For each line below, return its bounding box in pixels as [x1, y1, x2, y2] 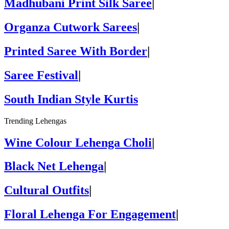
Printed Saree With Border [4, 44, 147, 58]
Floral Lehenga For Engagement [4, 208, 176, 221]
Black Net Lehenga [4, 159, 104, 173]
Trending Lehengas [4, 116, 66, 125]
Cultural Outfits [4, 184, 89, 197]
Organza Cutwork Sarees [4, 20, 137, 34]
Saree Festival [4, 68, 78, 82]
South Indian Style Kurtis [4, 92, 138, 106]
